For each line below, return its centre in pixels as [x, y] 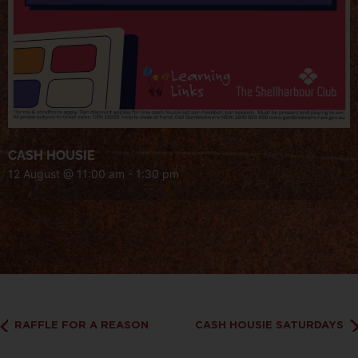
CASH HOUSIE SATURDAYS [271, 324]
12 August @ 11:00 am [66, 173]
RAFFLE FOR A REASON [80, 324]
